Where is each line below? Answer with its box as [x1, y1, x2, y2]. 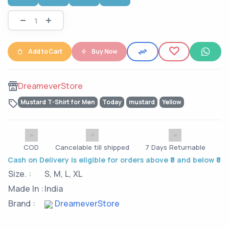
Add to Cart [28, 47, 62, 56]
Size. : [8, 168, 31, 180]
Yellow [162, 98, 181, 107]
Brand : [8, 198, 35, 210]
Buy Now [91, 47, 118, 56]
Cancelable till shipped [55, 143, 129, 152]
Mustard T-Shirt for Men [20, 98, 95, 107]
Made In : [8, 183, 43, 195]
